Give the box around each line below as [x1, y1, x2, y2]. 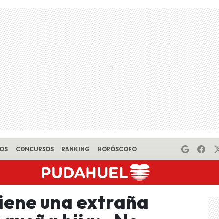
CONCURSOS [15, 145, 54, 153]
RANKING [61, 145, 90, 153]
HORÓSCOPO [97, 145, 137, 153]
